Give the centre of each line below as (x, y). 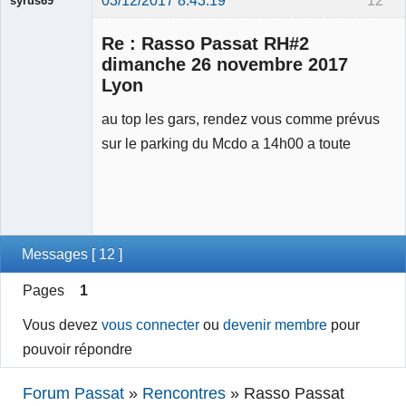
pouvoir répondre (78, 348)
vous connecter (151, 324)
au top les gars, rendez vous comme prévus (241, 119)
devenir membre (275, 324)
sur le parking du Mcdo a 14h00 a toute (226, 144)
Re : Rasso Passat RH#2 (205, 43)
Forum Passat (74, 393)
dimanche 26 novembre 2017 (225, 64)
